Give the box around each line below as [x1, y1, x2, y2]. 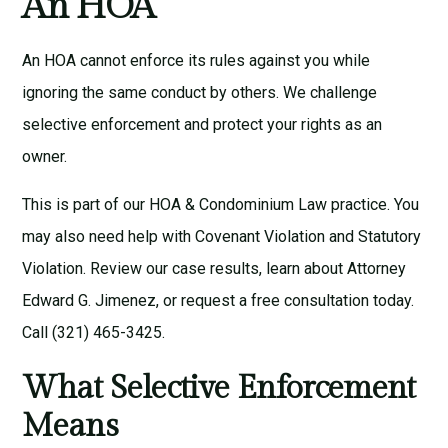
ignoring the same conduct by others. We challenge [22, 82, 378, 102]
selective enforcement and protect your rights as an [22, 114, 383, 134]
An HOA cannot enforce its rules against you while [22, 50, 371, 70]
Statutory [358, 226, 422, 246]
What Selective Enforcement [22, 368, 416, 407]
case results [172, 258, 260, 278]
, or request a [156, 290, 252, 310]
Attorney [347, 258, 407, 278]
